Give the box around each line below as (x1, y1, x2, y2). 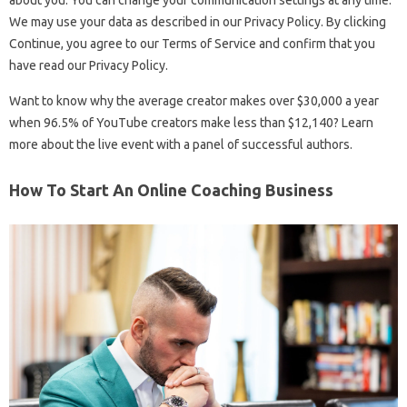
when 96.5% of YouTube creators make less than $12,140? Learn (9, 115, 373, 130)
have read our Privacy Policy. (9, 58, 168, 73)
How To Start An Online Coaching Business (9, 181, 333, 199)
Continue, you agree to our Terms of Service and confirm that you (9, 36, 375, 51)
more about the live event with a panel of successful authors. (9, 137, 352, 152)
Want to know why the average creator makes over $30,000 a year (9, 94, 379, 108)
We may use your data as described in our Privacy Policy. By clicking (9, 15, 386, 29)
